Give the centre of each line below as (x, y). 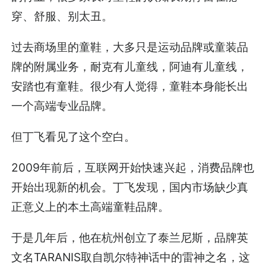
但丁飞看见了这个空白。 (74, 136)
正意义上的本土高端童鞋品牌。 (91, 207)
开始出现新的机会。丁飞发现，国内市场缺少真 (130, 187)
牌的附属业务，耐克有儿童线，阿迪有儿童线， (130, 66)
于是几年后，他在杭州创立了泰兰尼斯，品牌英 (130, 238)
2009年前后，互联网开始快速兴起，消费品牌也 (133, 168)
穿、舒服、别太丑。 (62, 16)
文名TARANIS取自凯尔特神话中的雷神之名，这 (131, 257)
